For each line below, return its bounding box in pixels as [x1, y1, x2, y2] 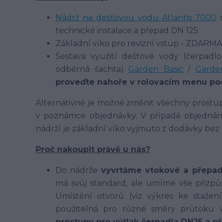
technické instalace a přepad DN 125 [55, 26, 200, 35]
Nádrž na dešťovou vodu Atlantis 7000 [55, 13, 217, 22]
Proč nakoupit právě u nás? [36, 145, 150, 154]
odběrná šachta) [55, 64, 129, 74]
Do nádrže [55, 166, 101, 175]
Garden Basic [128, 64, 183, 74]
